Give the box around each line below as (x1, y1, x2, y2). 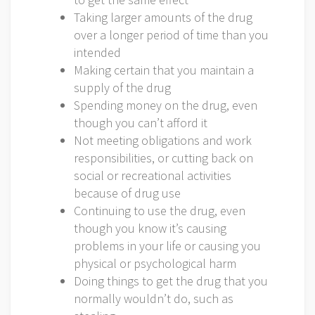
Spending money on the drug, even (74, 97, 257, 113)
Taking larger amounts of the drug (74, 9, 252, 25)
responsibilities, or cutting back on (74, 150, 253, 166)
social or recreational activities (74, 167, 231, 184)
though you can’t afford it (74, 115, 207, 131)
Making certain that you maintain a (74, 62, 254, 78)
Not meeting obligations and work (74, 132, 252, 148)
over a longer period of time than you (74, 27, 269, 43)
